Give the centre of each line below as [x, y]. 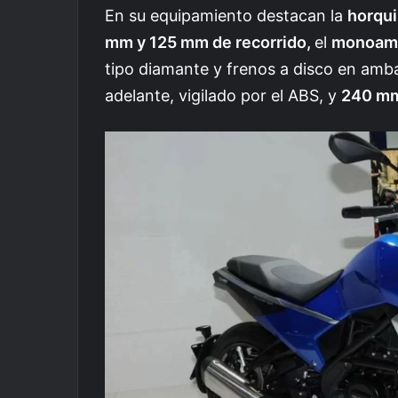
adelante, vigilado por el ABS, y [223, 95]
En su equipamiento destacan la [226, 15]
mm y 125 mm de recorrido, [210, 42]
